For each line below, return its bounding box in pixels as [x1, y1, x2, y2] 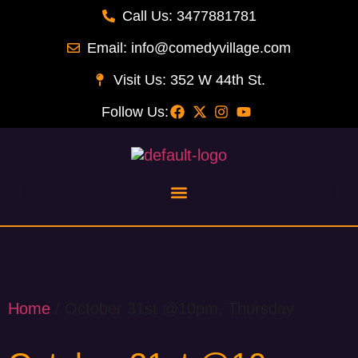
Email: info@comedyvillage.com [87, 40, 291, 56]
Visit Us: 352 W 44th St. [113, 72, 265, 88]
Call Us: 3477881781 [121, 8, 257, 24]
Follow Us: [101, 104, 169, 120]
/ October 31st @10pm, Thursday [50, 299, 294, 317]
